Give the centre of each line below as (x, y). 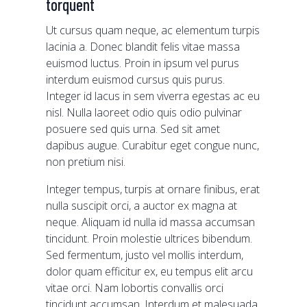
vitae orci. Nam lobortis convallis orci (135, 288)
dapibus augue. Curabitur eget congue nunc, (153, 145)
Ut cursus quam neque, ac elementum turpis (153, 30)
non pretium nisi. (86, 162)
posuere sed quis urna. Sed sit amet (133, 129)
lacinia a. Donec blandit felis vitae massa (143, 47)
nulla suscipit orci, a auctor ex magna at (142, 206)
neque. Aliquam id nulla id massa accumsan (151, 222)
